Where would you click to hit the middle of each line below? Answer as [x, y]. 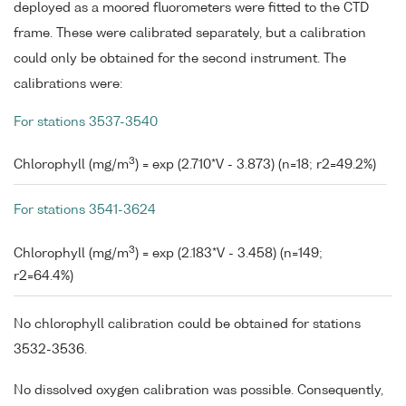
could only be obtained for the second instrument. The [180, 58]
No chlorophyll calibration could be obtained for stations [187, 324]
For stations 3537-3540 [86, 122]
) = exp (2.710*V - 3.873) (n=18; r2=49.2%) [256, 165]
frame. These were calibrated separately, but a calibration [190, 33]
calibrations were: [68, 84]
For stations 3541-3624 [85, 211]
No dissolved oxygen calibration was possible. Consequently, [198, 390]
